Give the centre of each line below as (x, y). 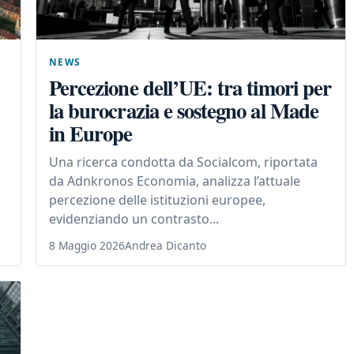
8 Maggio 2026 (87, 246)
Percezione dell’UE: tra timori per (190, 88)
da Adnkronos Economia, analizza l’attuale (175, 181)
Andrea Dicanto (166, 246)
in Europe (91, 134)
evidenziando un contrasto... (134, 219)
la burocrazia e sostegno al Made (184, 111)
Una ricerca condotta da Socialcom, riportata (183, 162)
